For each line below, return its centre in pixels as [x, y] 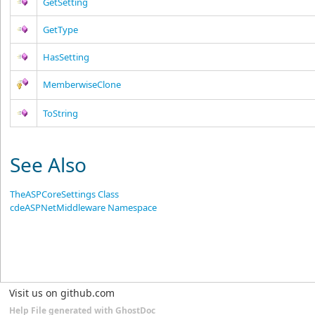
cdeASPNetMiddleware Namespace [84, 207]
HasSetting [66, 57]
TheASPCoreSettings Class [65, 194]
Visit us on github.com [62, 293]
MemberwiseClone [82, 84]
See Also [49, 165]
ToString [61, 113]
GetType [61, 30]
